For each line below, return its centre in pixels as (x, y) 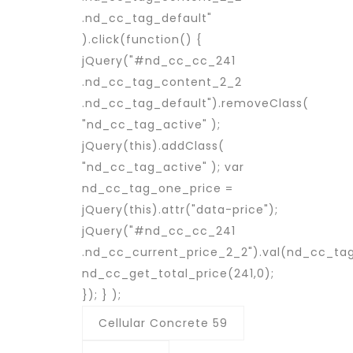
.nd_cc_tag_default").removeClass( (195, 103)
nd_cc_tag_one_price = (158, 188)
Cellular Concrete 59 (163, 323)
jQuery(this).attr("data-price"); (180, 210)
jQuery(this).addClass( (153, 146)
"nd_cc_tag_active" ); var (163, 167)
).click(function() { (142, 39)
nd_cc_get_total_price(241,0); (178, 273)
